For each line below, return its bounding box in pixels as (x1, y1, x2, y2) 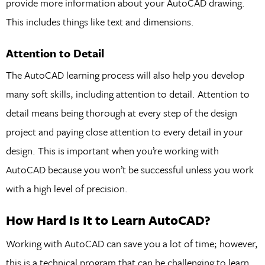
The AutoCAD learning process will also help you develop (5, 67, 244, 82)
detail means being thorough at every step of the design (5, 105, 237, 120)
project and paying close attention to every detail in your (5, 124, 243, 139)
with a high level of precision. (5, 180, 128, 196)
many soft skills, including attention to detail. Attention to (5, 86, 250, 101)
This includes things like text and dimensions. (5, 14, 194, 30)
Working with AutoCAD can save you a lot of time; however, (5, 235, 258, 251)
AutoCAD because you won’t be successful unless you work (5, 161, 254, 177)
